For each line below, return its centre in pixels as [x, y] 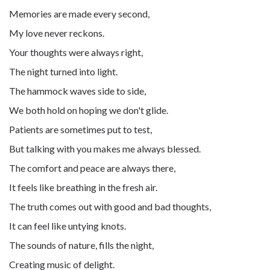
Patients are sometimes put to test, [81, 129]
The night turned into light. [63, 71]
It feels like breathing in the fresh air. [83, 187]
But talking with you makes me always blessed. [105, 149]
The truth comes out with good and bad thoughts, [111, 206]
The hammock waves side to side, [77, 91]
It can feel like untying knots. [67, 226]
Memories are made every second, [79, 14]
